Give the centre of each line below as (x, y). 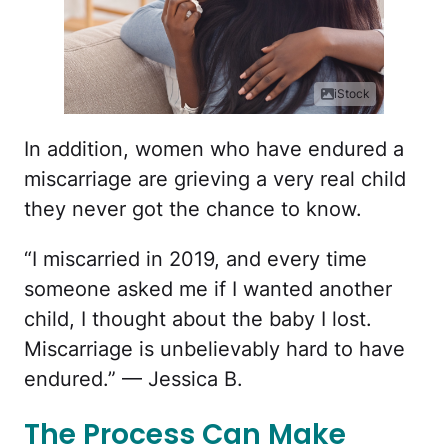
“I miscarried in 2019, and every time (195, 259)
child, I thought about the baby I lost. (198, 319)
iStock (352, 94)
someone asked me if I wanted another (208, 289)
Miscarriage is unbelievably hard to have (214, 349)
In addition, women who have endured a (214, 149)
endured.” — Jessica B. (133, 379)
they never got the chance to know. (193, 209)
